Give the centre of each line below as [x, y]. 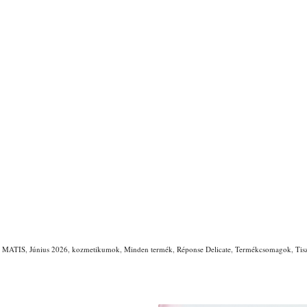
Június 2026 [49, 249]
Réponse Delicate [204, 249]
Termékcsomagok [263, 249]
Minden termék [148, 249]
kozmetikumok [96, 249]
